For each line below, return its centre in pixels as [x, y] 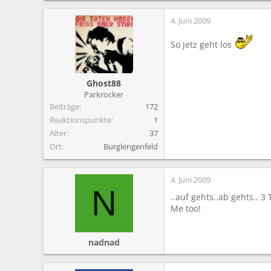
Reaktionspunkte [80, 119]
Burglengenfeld [131, 146]
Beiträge [64, 106]
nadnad [104, 242]
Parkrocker [104, 94]
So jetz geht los [202, 44]
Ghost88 [104, 83]
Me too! [186, 208]
